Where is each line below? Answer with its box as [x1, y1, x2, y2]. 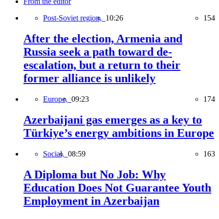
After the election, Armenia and [23, 32, 182, 45]
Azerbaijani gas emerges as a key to [23, 113, 202, 126]
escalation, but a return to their [23, 59, 180, 72]
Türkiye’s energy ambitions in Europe [23, 126, 214, 139]
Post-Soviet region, [43, 14, 106, 22]
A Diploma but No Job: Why [23, 168, 166, 181]
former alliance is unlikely [23, 72, 155, 85]
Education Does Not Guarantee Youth [23, 181, 211, 194]
